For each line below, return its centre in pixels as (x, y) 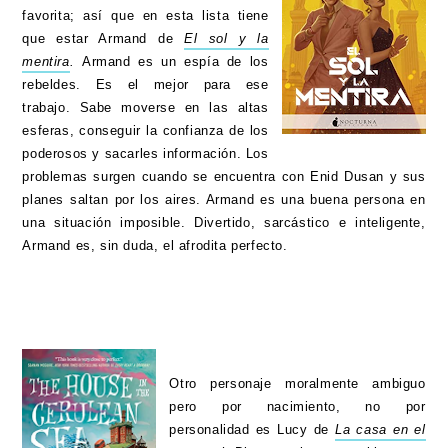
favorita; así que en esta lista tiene (145, 16)
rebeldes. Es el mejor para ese (145, 85)
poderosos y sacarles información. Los (145, 154)
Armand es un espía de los (175, 62)
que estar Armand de (103, 39)
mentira (46, 62)
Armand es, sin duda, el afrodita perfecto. (157, 246)
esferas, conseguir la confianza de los (145, 131)
